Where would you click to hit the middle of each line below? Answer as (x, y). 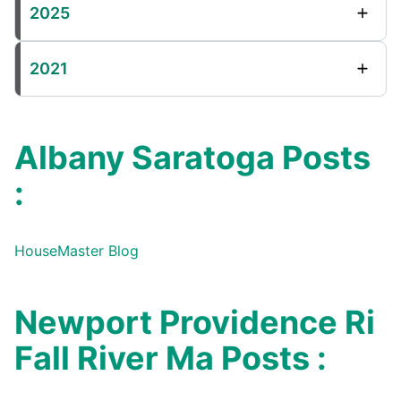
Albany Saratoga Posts (192, 158)
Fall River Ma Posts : (171, 358)
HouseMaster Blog (77, 251)
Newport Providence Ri (195, 322)
